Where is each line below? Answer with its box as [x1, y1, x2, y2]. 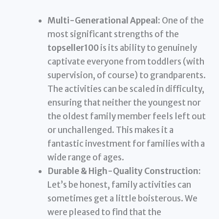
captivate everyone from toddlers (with [47, 56, 205, 67]
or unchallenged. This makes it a [47, 124, 174, 135]
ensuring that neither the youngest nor [47, 97, 201, 108]
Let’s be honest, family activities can [47, 179, 192, 190]
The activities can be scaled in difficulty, [47, 83, 205, 94]
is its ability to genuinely [99, 42, 197, 53]
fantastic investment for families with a [47, 138, 205, 149]
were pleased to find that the [47, 206, 162, 218]
